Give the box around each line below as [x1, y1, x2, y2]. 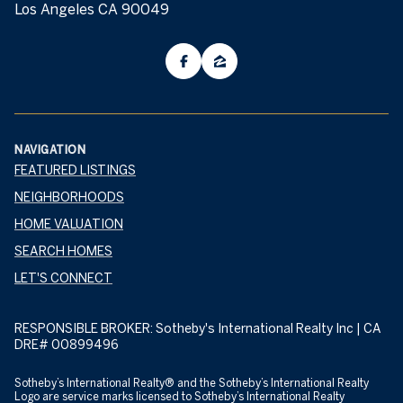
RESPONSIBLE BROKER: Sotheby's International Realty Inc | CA [14, 320, 381, 336]
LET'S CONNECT [14, 270, 112, 285]
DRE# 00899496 [14, 336, 119, 352]
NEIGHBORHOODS [14, 189, 124, 204]
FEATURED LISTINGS [14, 162, 136, 177]
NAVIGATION [14, 142, 85, 156]
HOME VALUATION [14, 216, 123, 231]
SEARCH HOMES [14, 243, 112, 258]
